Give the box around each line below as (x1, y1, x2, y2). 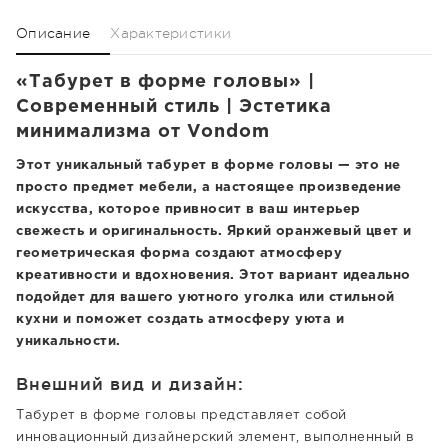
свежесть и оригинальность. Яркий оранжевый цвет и (16, 226, 412, 237)
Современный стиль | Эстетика (16, 99, 332, 115)
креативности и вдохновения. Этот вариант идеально (16, 270, 411, 281)
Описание (16, 25, 91, 41)
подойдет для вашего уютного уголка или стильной (16, 292, 395, 303)
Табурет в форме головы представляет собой (16, 410, 347, 421)
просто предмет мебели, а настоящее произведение (16, 182, 402, 193)
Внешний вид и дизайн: (16, 374, 244, 393)
